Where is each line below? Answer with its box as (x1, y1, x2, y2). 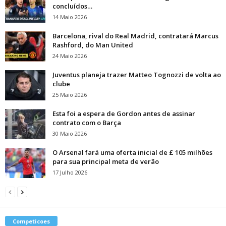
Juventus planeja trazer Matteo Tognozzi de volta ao (52, 70, 221, 80)
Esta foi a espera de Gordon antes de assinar (52, 109, 195, 119)
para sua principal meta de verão (52, 157, 159, 166)
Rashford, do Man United (52, 40, 133, 50)
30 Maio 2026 (52, 130, 87, 138)
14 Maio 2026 (52, 13, 87, 21)
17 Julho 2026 (52, 168, 87, 177)
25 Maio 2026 (52, 91, 87, 99)
